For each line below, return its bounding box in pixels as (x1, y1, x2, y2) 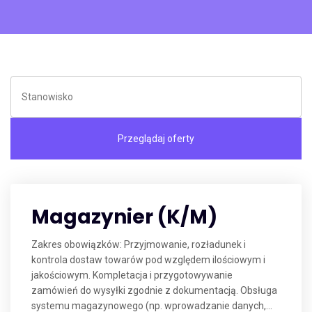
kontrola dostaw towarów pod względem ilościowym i (31, 254, 265, 265)
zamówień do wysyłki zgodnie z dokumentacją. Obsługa (31, 285, 277, 296)
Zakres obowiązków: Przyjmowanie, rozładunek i (31, 239, 246, 250)
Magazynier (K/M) (31, 203, 217, 231)
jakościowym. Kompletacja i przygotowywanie (31, 270, 233, 281)
